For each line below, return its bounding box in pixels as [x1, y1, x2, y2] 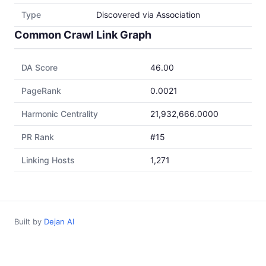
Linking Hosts [21, 155, 75, 165]
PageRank [21, 85, 61, 96]
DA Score [21, 62, 58, 72]
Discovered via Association [96, 9, 200, 20]
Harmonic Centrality [21, 109, 98, 119]
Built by [14, 217, 44, 226]
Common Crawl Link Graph [14, 28, 151, 41]
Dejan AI [44, 217, 74, 226]
